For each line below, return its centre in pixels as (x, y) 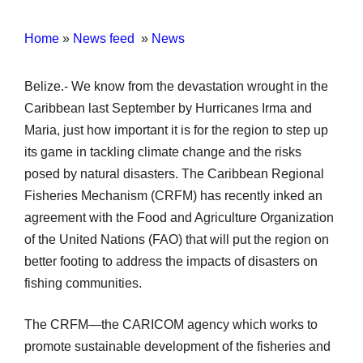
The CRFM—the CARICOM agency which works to (171, 324)
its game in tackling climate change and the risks (163, 152)
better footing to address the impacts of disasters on (171, 261)
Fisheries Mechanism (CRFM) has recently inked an (173, 195)
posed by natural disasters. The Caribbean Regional (174, 173)
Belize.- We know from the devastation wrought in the (176, 86)
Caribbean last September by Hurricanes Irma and (168, 108)
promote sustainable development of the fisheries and (177, 346)
